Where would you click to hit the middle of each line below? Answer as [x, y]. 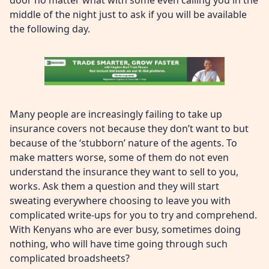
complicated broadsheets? [70, 258]
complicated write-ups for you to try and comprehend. [133, 215]
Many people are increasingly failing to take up [116, 114]
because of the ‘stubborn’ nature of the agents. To [123, 143]
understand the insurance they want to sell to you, [124, 171]
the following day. [50, 29]
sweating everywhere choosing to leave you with [120, 200]
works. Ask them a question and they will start [114, 186]
